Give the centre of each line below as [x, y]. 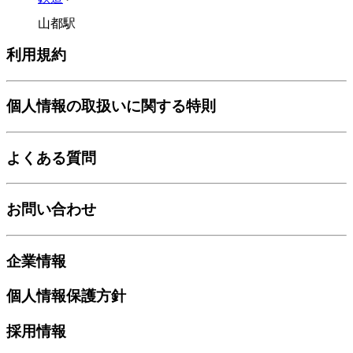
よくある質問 [51, 158]
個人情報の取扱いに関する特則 [111, 106]
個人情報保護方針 [66, 296]
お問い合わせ [51, 210]
